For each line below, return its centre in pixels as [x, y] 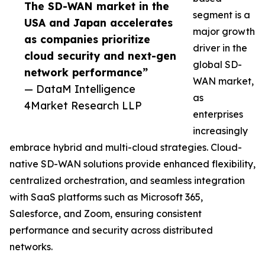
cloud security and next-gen [100, 56]
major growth [224, 32]
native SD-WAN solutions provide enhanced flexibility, [132, 164]
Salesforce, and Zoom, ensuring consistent [106, 214]
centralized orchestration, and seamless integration [127, 181]
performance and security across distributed [111, 230]
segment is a [222, 15]
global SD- [217, 65]
